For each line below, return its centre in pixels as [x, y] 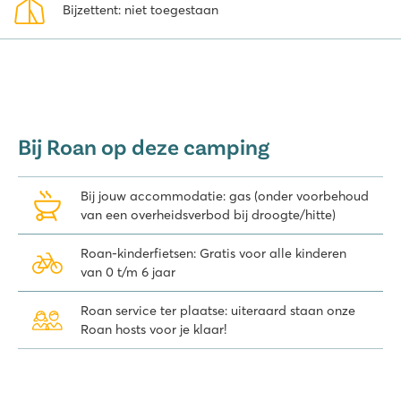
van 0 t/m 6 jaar [128, 272]
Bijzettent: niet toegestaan [141, 10]
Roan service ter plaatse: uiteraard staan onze [218, 310]
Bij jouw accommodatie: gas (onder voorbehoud [225, 196]
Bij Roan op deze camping [144, 146]
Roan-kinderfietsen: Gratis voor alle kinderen [213, 253]
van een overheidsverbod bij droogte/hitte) [208, 214]
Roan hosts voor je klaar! [154, 329]
